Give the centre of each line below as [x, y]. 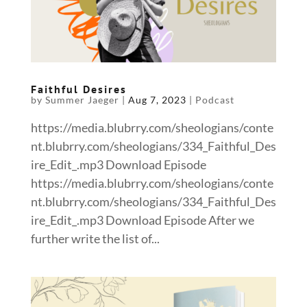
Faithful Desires [78, 89]
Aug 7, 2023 [157, 100]
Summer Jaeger [82, 100]
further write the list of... [95, 239]
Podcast [214, 100]
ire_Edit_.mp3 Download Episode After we [142, 220]
